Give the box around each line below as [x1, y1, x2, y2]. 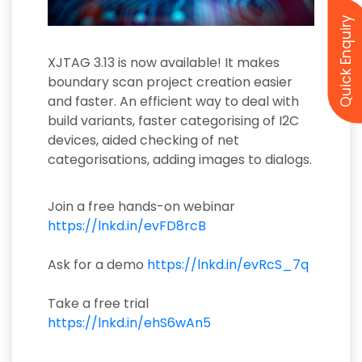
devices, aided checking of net [48, 130, 239, 149]
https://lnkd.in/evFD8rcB [48, 216, 206, 235]
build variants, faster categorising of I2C [48, 111, 299, 130]
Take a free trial [48, 293, 149, 313]
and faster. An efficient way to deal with [48, 91, 299, 111]
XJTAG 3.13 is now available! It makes [48, 53, 280, 72]
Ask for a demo [48, 255, 147, 274]
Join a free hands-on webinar [48, 196, 235, 216]
